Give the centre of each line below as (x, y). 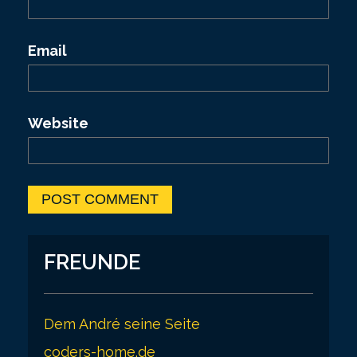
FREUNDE (92, 262)
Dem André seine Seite (122, 324)
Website (58, 123)
